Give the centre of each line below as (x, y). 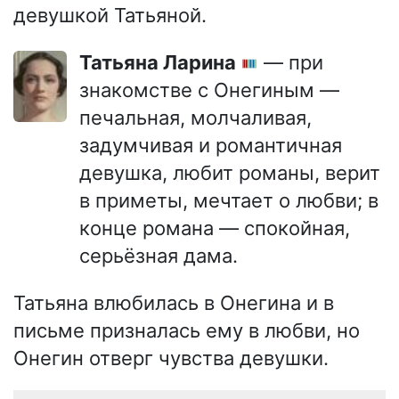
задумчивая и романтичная (211, 145)
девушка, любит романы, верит (230, 172)
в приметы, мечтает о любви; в (229, 200)
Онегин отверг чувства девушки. (171, 358)
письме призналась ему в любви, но (187, 330)
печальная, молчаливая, (195, 117)
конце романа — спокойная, (215, 228)
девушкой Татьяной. (110, 15)
